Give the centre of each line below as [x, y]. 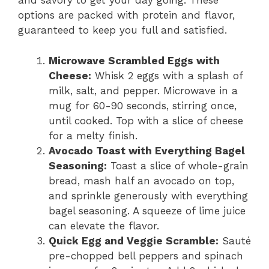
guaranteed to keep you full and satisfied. [122, 30]
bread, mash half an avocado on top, [141, 180]
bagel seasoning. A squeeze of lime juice [147, 210]
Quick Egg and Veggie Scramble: [134, 240]
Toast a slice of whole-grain [178, 165]
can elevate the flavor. [104, 225]
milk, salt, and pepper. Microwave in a [143, 90]
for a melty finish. [93, 135]
